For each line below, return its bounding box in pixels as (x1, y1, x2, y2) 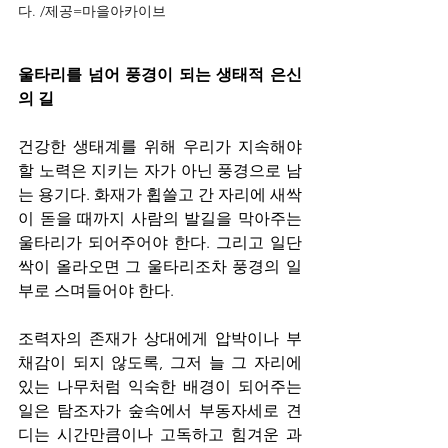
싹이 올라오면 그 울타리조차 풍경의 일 (18, 257, 302, 276)
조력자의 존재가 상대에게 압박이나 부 (18, 329, 302, 348)
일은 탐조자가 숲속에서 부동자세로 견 (18, 401, 302, 420)
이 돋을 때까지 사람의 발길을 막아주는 (18, 209, 302, 228)
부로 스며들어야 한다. (18, 281, 174, 300)
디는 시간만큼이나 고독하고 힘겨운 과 (18, 425, 302, 444)
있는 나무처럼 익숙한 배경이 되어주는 (18, 377, 302, 396)
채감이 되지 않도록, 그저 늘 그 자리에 (18, 353, 302, 372)
